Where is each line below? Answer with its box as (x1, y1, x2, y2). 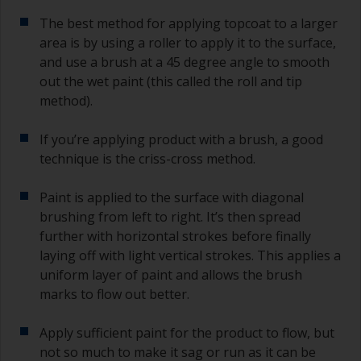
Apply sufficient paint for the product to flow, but (39, 323, 334, 342)
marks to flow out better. (39, 284, 189, 303)
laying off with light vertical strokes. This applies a (39, 246, 341, 264)
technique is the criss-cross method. (39, 149, 255, 168)
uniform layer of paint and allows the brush (39, 265, 302, 284)
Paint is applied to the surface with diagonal (39, 188, 304, 206)
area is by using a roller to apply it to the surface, (39, 33, 336, 52)
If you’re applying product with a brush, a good (39, 130, 323, 148)
